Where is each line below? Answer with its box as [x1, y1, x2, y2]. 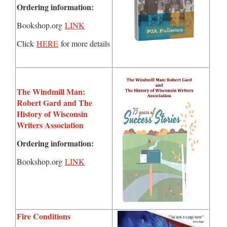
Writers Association [17, 119, 86, 131]
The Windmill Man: [17, 86, 85, 98]
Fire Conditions [17, 210, 70, 222]
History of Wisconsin [17, 108, 88, 120]
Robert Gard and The [17, 97, 92, 109]
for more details [58, 38, 110, 49]
